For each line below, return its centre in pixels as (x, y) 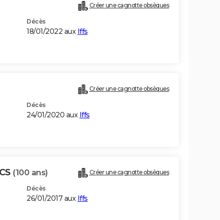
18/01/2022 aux (52, 32)
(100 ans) (30, 173)
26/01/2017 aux (52, 199)
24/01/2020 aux (53, 115)
